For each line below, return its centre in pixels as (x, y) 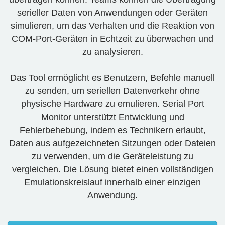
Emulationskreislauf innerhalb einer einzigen (113, 182)
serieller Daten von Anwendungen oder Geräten (113, 13)
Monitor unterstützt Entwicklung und (113, 117)
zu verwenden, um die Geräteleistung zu (113, 156)
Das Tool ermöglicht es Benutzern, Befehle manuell (113, 78)
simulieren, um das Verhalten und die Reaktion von (113, 26)
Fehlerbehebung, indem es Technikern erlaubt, (113, 130)
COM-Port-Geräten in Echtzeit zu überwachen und (113, 39)
